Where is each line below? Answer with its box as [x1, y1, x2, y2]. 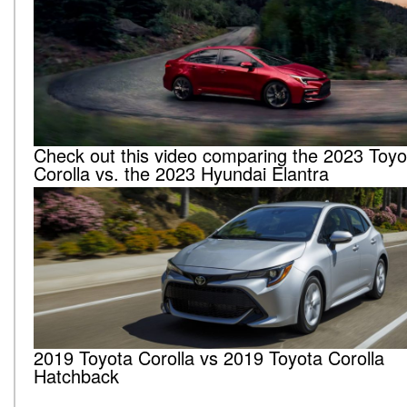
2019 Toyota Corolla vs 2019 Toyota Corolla [34, 344, 384, 372]
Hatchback [34, 362, 119, 390]
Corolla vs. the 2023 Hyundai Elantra [34, 160, 329, 187]
